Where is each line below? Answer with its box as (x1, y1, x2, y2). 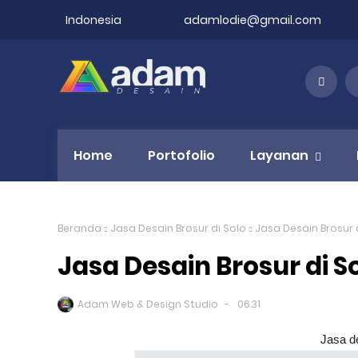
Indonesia (66, 12, 121, 28)
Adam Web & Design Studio (78, 297, 218, 311)
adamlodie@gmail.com (184, 12, 321, 28)
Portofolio (148, 146, 215, 165)
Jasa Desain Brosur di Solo (110, 221, 246, 235)
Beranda (58, 221, 101, 235)
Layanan (250, 146, 308, 165)
